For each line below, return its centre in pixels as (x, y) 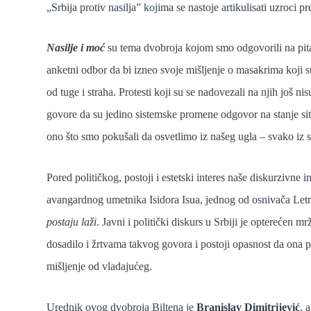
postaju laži (72, 222)
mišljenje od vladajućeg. (100, 267)
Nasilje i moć (76, 48)
